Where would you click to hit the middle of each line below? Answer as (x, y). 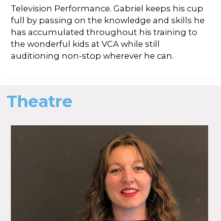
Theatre (40, 101)
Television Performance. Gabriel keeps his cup (107, 9)
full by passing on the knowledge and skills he (108, 20)
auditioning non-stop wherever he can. (92, 56)
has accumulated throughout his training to (104, 32)
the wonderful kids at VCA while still (86, 44)
